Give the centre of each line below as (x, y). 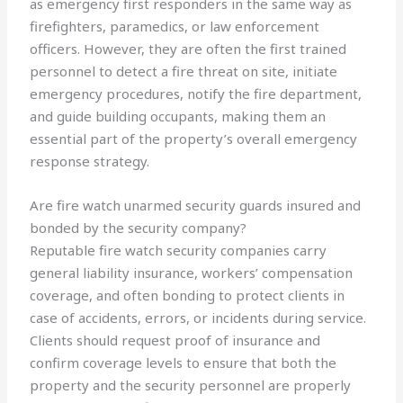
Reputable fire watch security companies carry (179, 251)
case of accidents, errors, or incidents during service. (198, 318)
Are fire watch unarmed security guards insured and (196, 206)
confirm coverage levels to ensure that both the (184, 363)
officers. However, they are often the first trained (188, 49)
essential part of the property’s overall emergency (194, 139)
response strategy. (90, 161)
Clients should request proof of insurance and (175, 340)
